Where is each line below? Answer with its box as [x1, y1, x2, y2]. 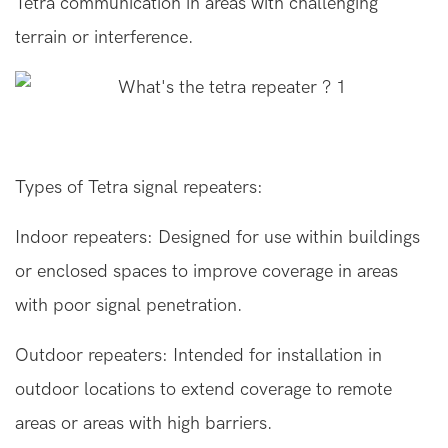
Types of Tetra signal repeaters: [15, 177, 263, 199]
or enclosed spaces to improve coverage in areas [15, 261, 398, 283]
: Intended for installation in [162, 345, 382, 367]
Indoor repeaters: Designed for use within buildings [15, 227, 420, 249]
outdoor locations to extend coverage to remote [15, 379, 392, 401]
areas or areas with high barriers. [15, 413, 272, 435]
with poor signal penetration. [15, 295, 242, 317]
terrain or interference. [15, 27, 193, 49]
